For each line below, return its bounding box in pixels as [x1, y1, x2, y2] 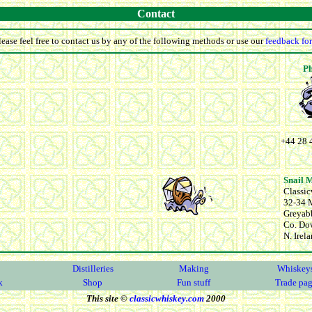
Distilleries [72, 263, 114, 274]
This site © [86, 293, 127, 304]
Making [178, 263, 209, 274]
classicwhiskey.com [130, 293, 204, 304]
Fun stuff [177, 277, 210, 288]
